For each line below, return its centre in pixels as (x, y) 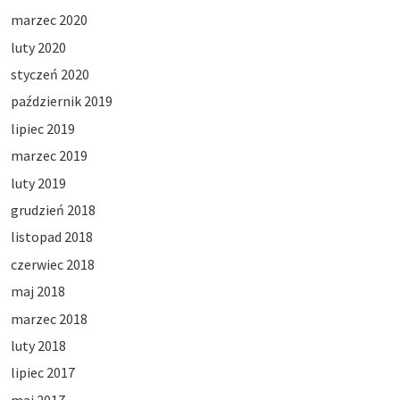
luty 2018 (38, 345)
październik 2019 (61, 101)
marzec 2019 (49, 156)
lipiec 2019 (42, 128)
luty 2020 (38, 47)
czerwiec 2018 (52, 264)
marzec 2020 (49, 20)
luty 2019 (38, 183)
